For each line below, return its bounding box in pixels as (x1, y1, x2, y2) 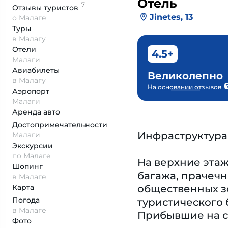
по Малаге (12, 151, 51, 160)
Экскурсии (12, 141, 53, 150)
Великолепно (148, 70, 223, 82)
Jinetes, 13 (150, 12, 193, 22)
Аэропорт (12, 87, 49, 96)
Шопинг (12, 162, 43, 171)
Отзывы (12, 3, 44, 12)
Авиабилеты (12, 66, 60, 75)
